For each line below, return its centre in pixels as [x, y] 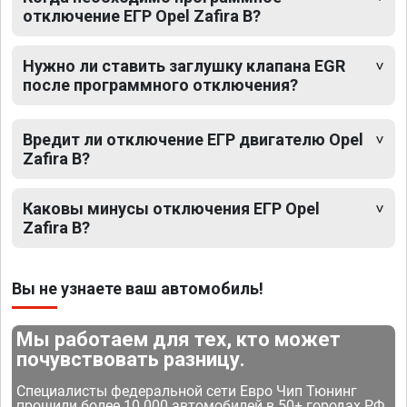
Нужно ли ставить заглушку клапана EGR [184, 66]
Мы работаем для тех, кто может [179, 340]
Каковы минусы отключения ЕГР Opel [171, 209]
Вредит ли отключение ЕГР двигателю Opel [193, 140]
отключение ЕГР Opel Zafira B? [142, 16]
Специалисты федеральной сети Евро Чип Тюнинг [187, 392]
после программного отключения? [160, 85]
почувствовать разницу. [131, 360]
